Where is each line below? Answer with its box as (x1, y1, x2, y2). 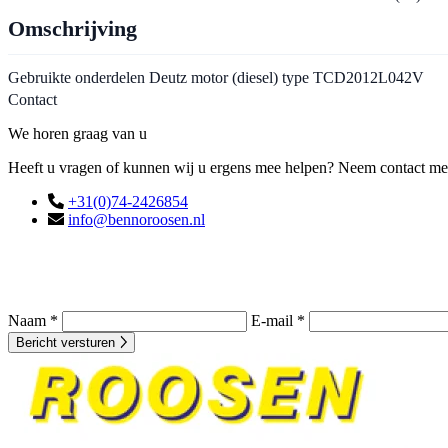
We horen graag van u (8, 125, 147, 142)
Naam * (8, 312, 62, 329)
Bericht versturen (16, 335, 115, 350)
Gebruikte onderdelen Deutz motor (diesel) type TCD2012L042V (8, 69, 424, 86)
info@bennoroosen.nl (68, 211, 205, 228)
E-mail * (251, 312, 309, 329)
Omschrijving (8, 16, 137, 41)
